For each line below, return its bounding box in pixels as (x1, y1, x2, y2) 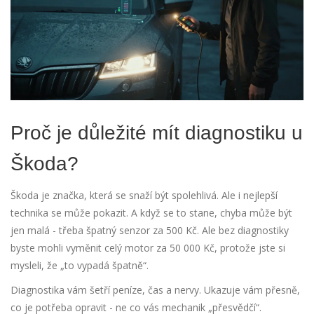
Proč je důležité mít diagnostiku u (11, 122, 303, 144)
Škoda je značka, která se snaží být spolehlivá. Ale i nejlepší (11, 189, 278, 203)
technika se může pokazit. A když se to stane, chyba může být (11, 206, 292, 220)
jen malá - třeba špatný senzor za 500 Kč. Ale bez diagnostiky (11, 224, 289, 238)
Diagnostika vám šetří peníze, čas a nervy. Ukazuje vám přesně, (11, 283, 300, 297)
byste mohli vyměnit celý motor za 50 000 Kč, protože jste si (11, 241, 285, 255)
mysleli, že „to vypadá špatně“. (11, 259, 149, 273)
